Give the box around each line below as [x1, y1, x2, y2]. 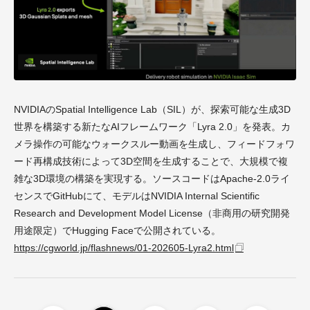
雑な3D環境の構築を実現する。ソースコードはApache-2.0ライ [14, 173, 290, 185]
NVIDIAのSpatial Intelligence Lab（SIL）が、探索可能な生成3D [14, 104, 291, 116]
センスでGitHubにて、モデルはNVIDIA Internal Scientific [14, 190, 259, 202]
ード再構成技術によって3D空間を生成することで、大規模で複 [14, 156, 288, 167]
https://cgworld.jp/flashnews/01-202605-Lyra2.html [14, 242, 234, 254]
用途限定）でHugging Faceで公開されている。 [14, 225, 221, 237]
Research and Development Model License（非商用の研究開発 [14, 208, 290, 219]
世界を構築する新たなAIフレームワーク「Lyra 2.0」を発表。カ [14, 121, 291, 133]
